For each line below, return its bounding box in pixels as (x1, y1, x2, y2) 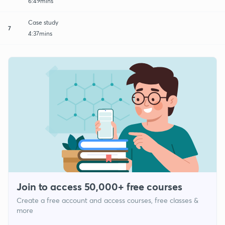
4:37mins (28, 29, 52, 37)
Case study (28, 18, 58, 26)
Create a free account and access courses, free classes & (17, 195, 198, 205)
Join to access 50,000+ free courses (17, 180, 182, 194)
